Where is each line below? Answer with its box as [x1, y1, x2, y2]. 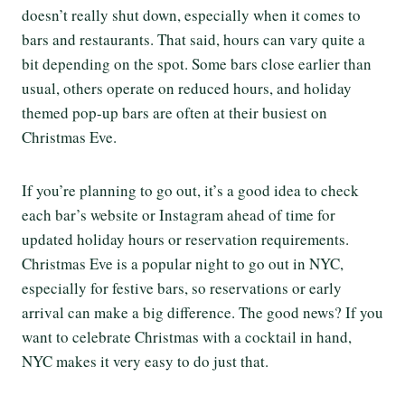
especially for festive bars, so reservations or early [22, 277, 342, 298]
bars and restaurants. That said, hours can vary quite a [22, 28, 365, 50]
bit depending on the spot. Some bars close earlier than [22, 52, 372, 74]
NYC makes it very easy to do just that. [22, 350, 268, 372]
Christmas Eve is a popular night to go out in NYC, [22, 252, 344, 274]
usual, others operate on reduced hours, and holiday [22, 77, 352, 99]
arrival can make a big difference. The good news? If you [22, 301, 383, 323]
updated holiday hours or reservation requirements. [22, 228, 349, 250]
